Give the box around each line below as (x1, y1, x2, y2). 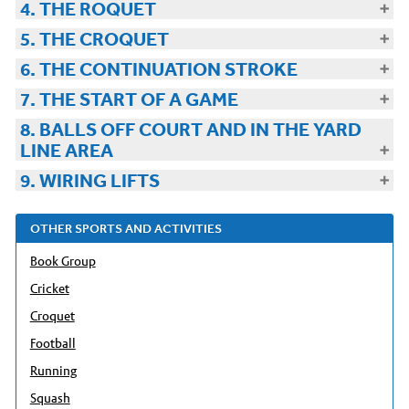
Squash (29, 391, 70, 405)
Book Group (29, 254, 96, 268)
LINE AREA (19, 139, 113, 162)
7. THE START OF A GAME (19, 88, 238, 110)
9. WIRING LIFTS (19, 169, 160, 192)
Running (29, 363, 77, 378)
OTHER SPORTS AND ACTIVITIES (29, 221, 222, 236)
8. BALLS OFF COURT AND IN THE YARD (19, 118, 362, 141)
